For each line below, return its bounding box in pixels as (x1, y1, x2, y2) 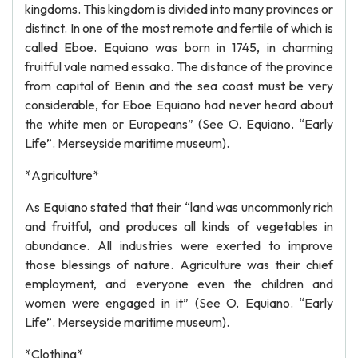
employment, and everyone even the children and (25, 276, 333, 292)
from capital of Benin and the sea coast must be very (25, 78, 333, 93)
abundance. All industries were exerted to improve (25, 237, 333, 253)
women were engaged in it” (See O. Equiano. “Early (25, 295, 333, 311)
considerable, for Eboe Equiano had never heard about (25, 97, 333, 113)
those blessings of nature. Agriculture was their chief (25, 257, 333, 272)
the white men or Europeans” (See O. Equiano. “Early (25, 116, 333, 132)
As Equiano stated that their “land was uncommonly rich (25, 199, 333, 215)
